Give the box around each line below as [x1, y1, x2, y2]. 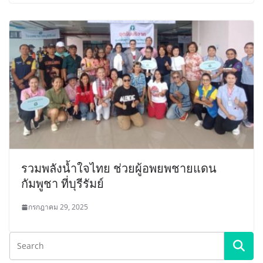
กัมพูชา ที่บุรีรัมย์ [21, 176, 104, 192]
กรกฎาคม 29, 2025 [28, 202, 88, 213]
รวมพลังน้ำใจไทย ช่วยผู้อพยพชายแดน [21, 160, 217, 177]
